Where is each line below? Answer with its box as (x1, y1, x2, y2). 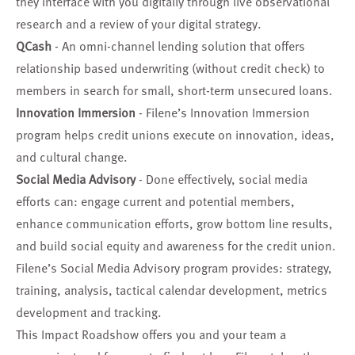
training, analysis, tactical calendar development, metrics (16, 281, 327, 300)
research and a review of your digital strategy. (16, 14, 265, 33)
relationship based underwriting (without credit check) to (16, 59, 325, 78)
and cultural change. (16, 147, 128, 166)
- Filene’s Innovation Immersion (136, 103, 310, 122)
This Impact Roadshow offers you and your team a (16, 325, 286, 344)
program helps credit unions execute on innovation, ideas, (16, 125, 334, 144)
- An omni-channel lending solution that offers (52, 36, 305, 55)
